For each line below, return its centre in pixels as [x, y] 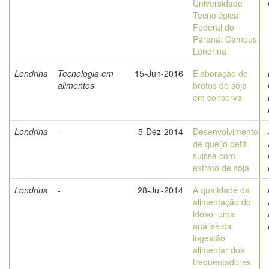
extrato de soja [221, 168]
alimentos [76, 85]
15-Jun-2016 [159, 73]
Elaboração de [220, 73]
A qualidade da [221, 190]
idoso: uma [214, 214]
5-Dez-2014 [161, 131]
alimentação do [222, 202]
